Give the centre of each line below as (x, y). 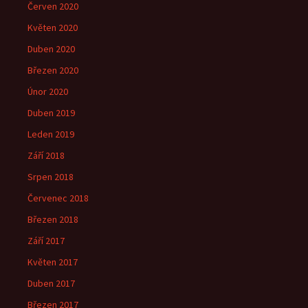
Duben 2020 (51, 49)
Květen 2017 (53, 262)
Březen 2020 (53, 70)
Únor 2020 (48, 91)
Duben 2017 (51, 283)
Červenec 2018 (58, 198)
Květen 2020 (53, 27)
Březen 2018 (53, 219)
